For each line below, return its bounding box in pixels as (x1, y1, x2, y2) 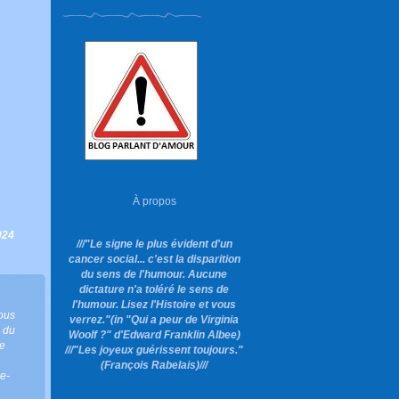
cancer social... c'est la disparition (68, 253, 240, 265)
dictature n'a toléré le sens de (79, 283, 229, 295)
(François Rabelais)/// (101, 359, 208, 370)
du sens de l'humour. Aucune (81, 268, 227, 280)
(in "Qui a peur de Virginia (110, 313, 239, 325)
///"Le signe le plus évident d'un (76, 238, 232, 249)
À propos (132, 195, 176, 207)
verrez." (69, 313, 110, 325)
